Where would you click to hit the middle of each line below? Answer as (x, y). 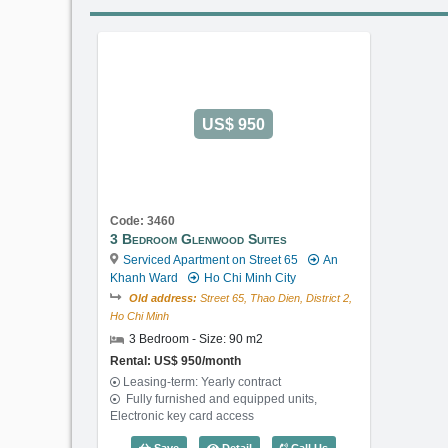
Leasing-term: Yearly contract (202, 382)
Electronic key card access (182, 416)
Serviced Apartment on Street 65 (210, 259)
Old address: (162, 297)
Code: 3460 (142, 220)
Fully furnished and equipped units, (220, 399)
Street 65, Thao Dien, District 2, (274, 297)
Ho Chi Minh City (249, 277)
